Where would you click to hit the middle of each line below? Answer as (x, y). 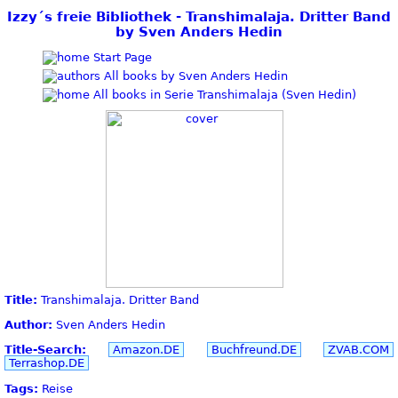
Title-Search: (45, 350)
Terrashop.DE (47, 363)
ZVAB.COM (359, 350)
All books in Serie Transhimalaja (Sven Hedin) (223, 94)
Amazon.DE (147, 350)
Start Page (120, 57)
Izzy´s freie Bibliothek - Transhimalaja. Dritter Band (199, 16)
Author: (28, 325)
